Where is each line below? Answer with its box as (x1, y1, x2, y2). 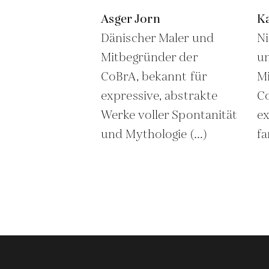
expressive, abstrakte (101, 88, 218, 104)
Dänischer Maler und (101, 30, 214, 47)
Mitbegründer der (101, 49, 198, 66)
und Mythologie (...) (101, 126, 207, 143)
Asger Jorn (101, 11, 160, 28)
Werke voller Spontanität (101, 107, 238, 124)
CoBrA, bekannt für (101, 68, 207, 85)
